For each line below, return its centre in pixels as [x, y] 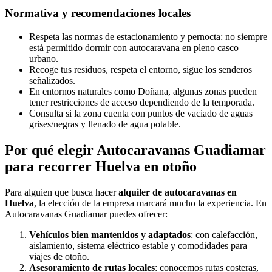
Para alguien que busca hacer [62, 192]
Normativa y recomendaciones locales [98, 13]
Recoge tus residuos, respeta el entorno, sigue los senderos [141, 69]
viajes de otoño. [59, 256]
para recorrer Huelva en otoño [101, 166]
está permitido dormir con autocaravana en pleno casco [134, 47]
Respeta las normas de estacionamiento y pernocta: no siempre [148, 36]
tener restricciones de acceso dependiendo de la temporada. [142, 102]
